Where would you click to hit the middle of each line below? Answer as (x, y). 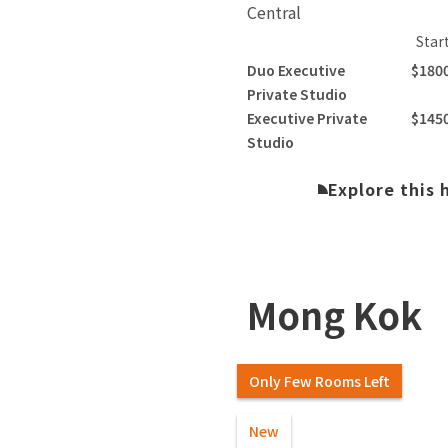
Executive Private (307, 118)
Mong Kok (334, 314)
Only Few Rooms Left (320, 381)
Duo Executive (296, 70)
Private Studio (297, 94)
